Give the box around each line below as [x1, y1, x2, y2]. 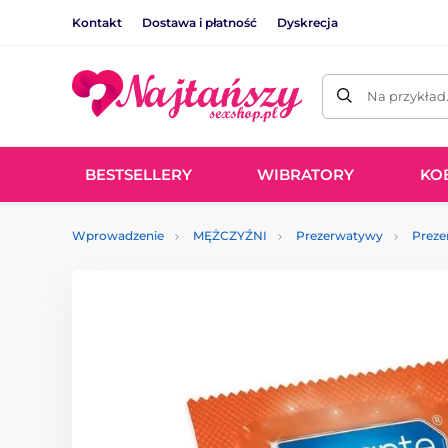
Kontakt [72, 14, 122, 30]
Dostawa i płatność [142, 14, 257, 30]
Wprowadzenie [72, 228, 164, 243]
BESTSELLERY [84, 164, 192, 184]
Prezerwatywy [296, 228, 383, 243]
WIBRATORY [257, 164, 355, 184]
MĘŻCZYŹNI [193, 228, 267, 243]
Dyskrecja [277, 14, 338, 30]
